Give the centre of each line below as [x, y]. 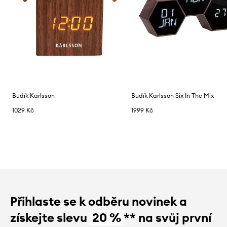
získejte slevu [50, 217]
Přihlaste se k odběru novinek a [99, 201]
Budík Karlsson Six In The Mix [173, 95]
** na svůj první [167, 217]
